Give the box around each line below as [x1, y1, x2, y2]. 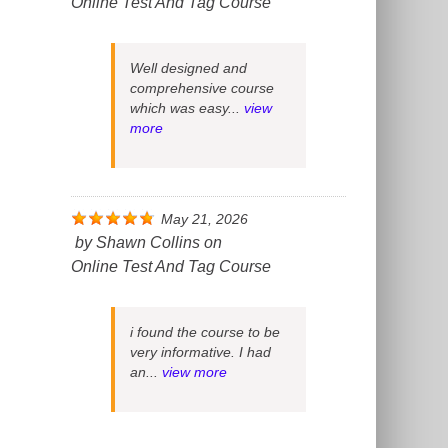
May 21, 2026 [161, 211, 248, 227]
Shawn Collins [96, 234, 200, 251]
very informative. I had [130, 344, 271, 360]
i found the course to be [130, 324, 280, 340]
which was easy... [130, 100, 244, 116]
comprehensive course [130, 80, 274, 96]
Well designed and [130, 60, 247, 76]
